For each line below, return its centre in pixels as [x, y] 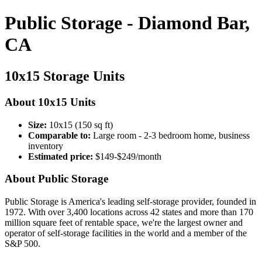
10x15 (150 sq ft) [80, 125]
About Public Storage [56, 179]
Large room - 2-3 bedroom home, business [170, 135]
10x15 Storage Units [65, 76]
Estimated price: [61, 156]
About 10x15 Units [50, 102]
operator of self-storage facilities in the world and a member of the [126, 233]
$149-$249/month [127, 156]
